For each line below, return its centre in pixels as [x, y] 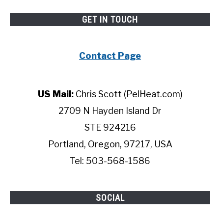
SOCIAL [110, 198]
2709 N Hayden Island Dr [110, 111]
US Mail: [55, 94]
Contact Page [110, 56]
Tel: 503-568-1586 [110, 161]
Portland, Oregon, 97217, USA [110, 144]
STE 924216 [110, 127]
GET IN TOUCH [110, 19]
